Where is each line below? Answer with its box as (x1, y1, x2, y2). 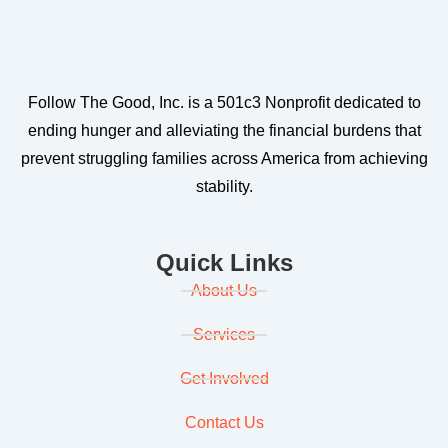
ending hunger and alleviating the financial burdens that (27, 122, 421, 139)
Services (193, 326, 255, 343)
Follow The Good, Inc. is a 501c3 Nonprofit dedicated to (27, 94, 421, 111)
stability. (195, 178, 253, 195)
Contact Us (184, 414, 264, 431)
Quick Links (155, 249, 293, 276)
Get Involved (179, 370, 269, 387)
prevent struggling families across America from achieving (20, 150, 428, 167)
